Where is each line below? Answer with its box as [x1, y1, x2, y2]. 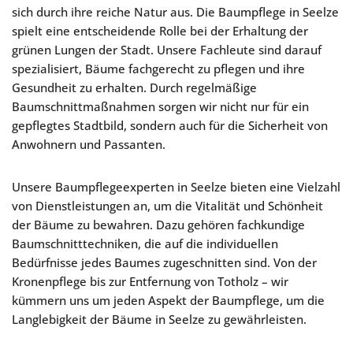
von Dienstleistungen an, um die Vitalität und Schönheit [12, 198, 323, 214]
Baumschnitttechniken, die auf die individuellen [12, 236, 278, 251]
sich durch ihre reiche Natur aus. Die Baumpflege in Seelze [12, 4, 339, 20]
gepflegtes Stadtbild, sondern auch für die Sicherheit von [12, 117, 328, 133]
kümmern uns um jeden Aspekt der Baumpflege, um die [12, 292, 325, 308]
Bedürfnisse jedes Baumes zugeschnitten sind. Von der [12, 255, 317, 270]
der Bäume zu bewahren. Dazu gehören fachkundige [12, 217, 305, 232]
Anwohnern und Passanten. [12, 136, 165, 152]
